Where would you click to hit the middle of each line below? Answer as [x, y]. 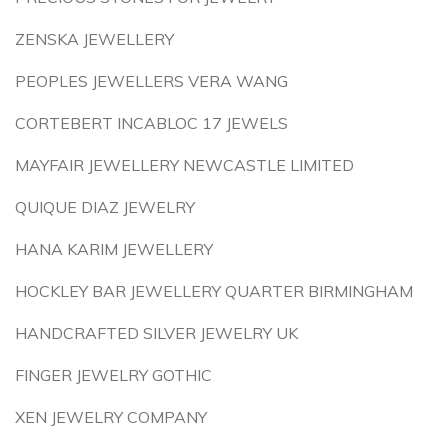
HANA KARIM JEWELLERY [114, 249]
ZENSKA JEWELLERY [94, 39]
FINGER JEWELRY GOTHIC [113, 375]
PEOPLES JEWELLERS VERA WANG [151, 81]
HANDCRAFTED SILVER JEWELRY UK [156, 333]
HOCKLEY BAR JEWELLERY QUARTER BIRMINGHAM [214, 291]
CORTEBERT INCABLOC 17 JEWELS [151, 123]
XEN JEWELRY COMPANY [111, 417]
